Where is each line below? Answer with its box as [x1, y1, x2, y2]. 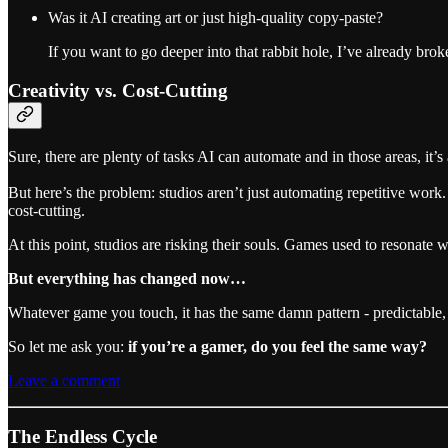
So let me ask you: [8, 337, 128, 355]
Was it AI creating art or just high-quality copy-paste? [48, 9, 383, 27]
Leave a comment [8, 371, 120, 389]
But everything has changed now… [8, 269, 246, 287]
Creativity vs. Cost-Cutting [8, 80, 228, 101]
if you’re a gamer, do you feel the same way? [128, 337, 427, 355]
